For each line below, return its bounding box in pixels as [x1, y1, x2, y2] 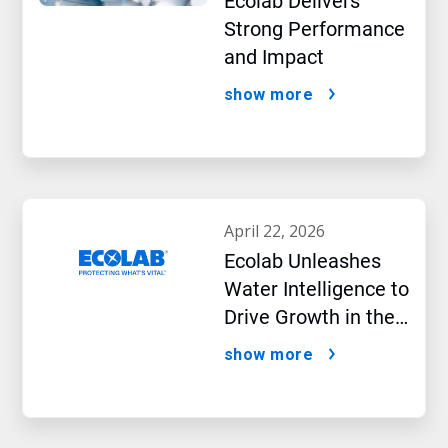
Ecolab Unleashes [223, 249, 381, 273]
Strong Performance [223, 17, 405, 41]
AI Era [223, 333, 276, 357]
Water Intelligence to [223, 277, 409, 301]
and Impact [223, 45, 324, 69]
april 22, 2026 [233, 220, 325, 242]
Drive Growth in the [223, 305, 395, 329]
